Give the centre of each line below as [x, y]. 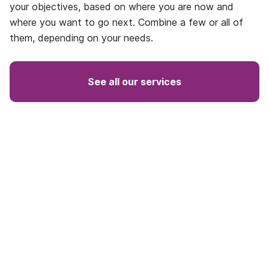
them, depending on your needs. [81, 38]
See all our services [134, 82]
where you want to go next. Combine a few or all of [126, 22]
